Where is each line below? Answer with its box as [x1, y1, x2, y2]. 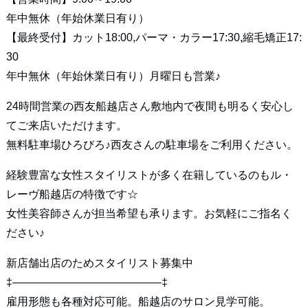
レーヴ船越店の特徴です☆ [5, 188, 138, 200]
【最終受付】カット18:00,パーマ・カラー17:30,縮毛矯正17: [5, 31, 302, 43]
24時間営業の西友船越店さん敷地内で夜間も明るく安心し [5, 100, 294, 112]
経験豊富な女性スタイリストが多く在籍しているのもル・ [5, 168, 292, 181]
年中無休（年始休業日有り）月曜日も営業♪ [5, 69, 221, 82]
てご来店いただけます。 [5, 119, 127, 131]
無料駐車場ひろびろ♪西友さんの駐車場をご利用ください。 [5, 138, 298, 151]
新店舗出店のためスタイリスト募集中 [5, 256, 193, 269]
